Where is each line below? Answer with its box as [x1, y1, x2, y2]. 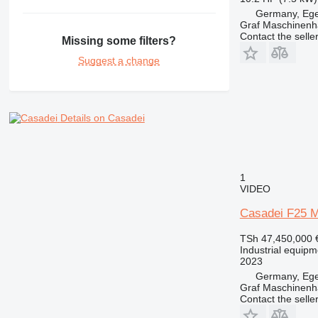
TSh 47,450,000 [239, 232, 312, 244]
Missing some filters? [62, 35, 177, 48]
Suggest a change [78, 55, 160, 67]
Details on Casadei [60, 112, 145, 124]
